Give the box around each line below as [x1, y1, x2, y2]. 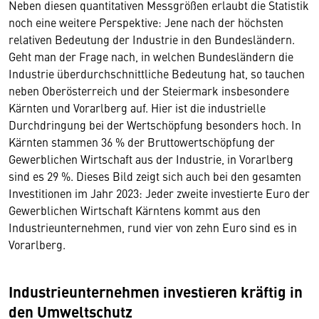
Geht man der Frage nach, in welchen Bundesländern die [9, 48, 293, 64]
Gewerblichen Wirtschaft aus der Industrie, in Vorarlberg [9, 150, 293, 167]
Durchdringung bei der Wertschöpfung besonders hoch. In [9, 116, 301, 132]
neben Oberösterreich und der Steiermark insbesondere [9, 82, 289, 98]
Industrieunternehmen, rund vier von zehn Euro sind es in [9, 219, 297, 235]
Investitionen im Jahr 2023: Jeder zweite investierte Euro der [9, 184, 310, 201]
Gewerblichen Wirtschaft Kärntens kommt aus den [9, 202, 261, 218]
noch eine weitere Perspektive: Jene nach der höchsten [9, 14, 283, 30]
